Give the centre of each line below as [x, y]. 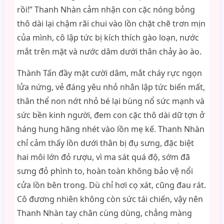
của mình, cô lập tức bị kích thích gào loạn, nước [108, 37]
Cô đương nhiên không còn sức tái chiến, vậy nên [110, 199]
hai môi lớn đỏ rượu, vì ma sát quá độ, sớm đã [103, 157]
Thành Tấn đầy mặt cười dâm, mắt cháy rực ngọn [109, 73]
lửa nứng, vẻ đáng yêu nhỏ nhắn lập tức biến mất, [111, 87]
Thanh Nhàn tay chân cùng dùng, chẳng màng [104, 213]
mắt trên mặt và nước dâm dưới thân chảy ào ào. [109, 51]
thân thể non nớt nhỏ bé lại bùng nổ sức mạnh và [110, 101]
